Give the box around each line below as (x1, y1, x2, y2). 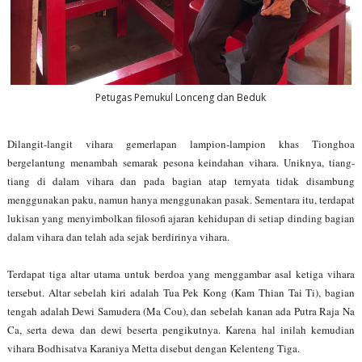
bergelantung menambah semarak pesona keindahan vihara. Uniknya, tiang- (6, 154, 356, 170)
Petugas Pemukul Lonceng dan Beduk (95, 90, 267, 104)
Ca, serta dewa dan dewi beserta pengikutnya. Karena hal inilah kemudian (6, 322, 356, 337)
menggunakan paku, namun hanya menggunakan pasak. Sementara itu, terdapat (6, 192, 356, 207)
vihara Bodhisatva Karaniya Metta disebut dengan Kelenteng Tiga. (6, 340, 300, 356)
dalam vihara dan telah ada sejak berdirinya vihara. (6, 229, 229, 244)
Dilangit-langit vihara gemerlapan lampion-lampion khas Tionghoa (6, 136, 356, 151)
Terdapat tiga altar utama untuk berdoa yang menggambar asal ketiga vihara (6, 266, 356, 281)
